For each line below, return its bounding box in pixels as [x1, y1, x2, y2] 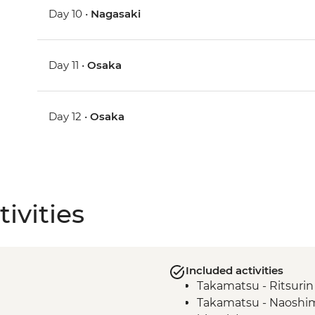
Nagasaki [91, 7, 141, 21]
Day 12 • [49, 110, 91, 124]
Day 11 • [49, 58, 88, 72]
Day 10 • [49, 7, 91, 21]
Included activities [185, 264, 283, 278]
